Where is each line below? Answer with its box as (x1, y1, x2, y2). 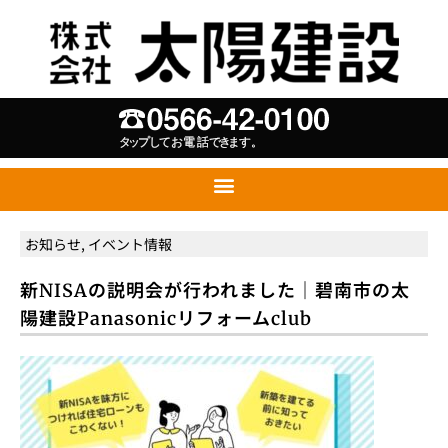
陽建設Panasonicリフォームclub (20, 307, 312, 331)
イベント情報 (88, 234, 172, 255)
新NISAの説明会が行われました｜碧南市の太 (20, 279, 410, 303)
